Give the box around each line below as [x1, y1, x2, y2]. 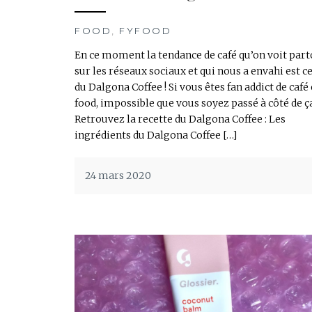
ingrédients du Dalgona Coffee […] [75, 128, 237, 141]
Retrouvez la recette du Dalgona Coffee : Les [75, 112, 286, 125]
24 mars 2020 [85, 169, 151, 182]
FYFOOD [119, 24, 171, 36]
